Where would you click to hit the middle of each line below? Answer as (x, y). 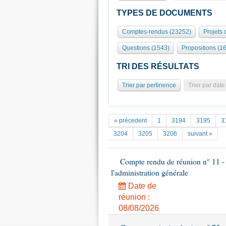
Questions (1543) (146, 48)
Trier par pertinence (149, 85)
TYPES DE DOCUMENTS (164, 13)
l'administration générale (150, 173)
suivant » (200, 134)
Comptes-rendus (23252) (157, 32)
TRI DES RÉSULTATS (158, 66)
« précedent (130, 121)
